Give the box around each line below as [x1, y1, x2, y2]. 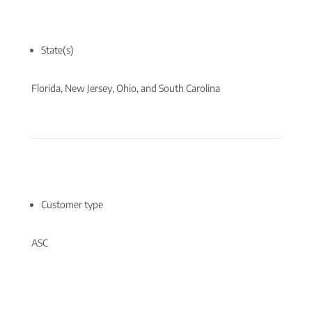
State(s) [40, 44, 74, 56]
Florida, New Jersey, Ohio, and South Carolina [31, 82, 220, 94]
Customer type [40, 198, 103, 210]
